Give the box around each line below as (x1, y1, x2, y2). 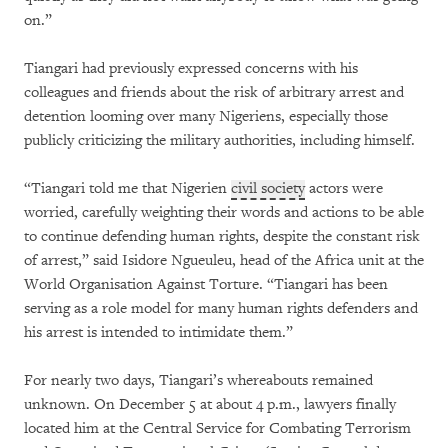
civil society (231, 179, 305, 198)
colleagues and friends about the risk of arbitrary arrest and (24, 83, 404, 102)
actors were (305, 179, 383, 198)
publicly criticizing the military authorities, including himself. (24, 131, 415, 150)
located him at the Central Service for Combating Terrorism (24, 419, 411, 438)
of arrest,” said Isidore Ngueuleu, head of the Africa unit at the (24, 251, 424, 270)
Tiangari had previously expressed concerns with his (24, 59, 358, 78)
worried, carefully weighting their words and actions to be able (24, 203, 424, 222)
